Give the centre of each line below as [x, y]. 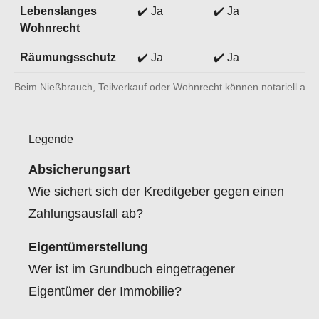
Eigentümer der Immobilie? [105, 291]
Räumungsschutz [68, 57]
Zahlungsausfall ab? [86, 214]
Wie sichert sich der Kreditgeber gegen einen [156, 192]
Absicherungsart [79, 169]
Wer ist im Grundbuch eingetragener [132, 269]
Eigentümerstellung [88, 247]
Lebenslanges [58, 11]
